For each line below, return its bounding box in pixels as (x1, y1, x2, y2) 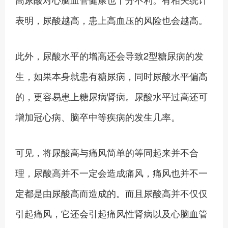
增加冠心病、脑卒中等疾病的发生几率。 (15, 110, 180, 123)
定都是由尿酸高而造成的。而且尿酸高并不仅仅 (15, 186, 208, 199)
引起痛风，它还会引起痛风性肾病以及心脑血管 (15, 207, 208, 220)
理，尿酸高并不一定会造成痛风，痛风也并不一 (15, 166, 208, 179)
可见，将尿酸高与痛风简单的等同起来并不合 (15, 146, 198, 159)
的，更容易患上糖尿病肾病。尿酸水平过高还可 (15, 90, 208, 103)
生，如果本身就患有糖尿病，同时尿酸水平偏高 (15, 69, 208, 82)
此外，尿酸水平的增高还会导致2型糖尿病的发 (15, 49, 204, 62)
